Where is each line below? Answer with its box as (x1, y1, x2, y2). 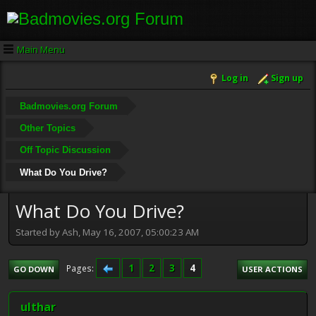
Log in (221, 72, 248, 85)
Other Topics (19, 122, 75, 133)
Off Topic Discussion (19, 145, 111, 156)
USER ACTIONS (242, 263, 303, 274)
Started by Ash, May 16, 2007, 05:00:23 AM (16, 225, 199, 238)
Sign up (271, 72, 303, 85)
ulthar (20, 298, 56, 315)
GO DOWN (13, 263, 54, 274)
